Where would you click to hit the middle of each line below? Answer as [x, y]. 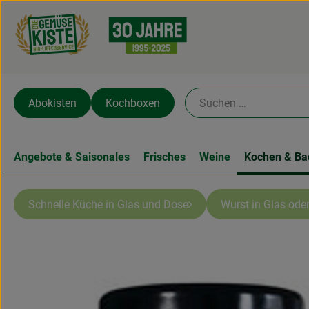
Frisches [165, 157]
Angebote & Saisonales [72, 157]
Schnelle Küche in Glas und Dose [108, 204]
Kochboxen [133, 103]
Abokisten [52, 103]
